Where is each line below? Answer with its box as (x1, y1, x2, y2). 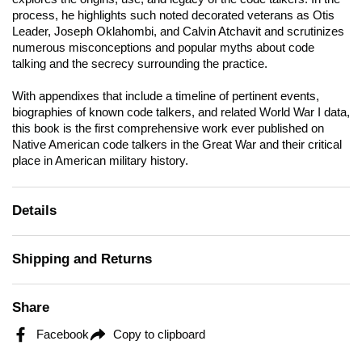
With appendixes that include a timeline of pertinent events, (12, 90, 319, 103)
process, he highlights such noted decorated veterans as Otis (12, 9, 335, 22)
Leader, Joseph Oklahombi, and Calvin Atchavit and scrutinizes (12, 25, 344, 38)
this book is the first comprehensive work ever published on (12, 122, 324, 135)
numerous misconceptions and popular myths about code (12, 41, 314, 54)
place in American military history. (12, 154, 188, 167)
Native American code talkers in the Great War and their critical (12, 138, 342, 151)
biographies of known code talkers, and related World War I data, (12, 106, 350, 119)
